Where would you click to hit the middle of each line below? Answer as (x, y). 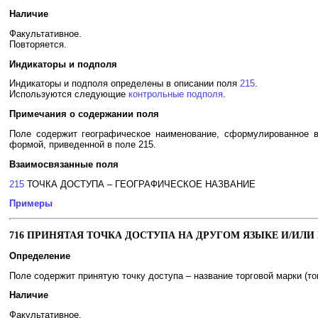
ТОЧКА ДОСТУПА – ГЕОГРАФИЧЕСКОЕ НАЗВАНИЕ (140, 184)
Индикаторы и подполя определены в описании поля (125, 84)
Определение (40, 256)
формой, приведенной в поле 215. (83, 144)
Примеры (31, 204)
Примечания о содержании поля (84, 114)
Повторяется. (38, 44)
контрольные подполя (176, 94)
